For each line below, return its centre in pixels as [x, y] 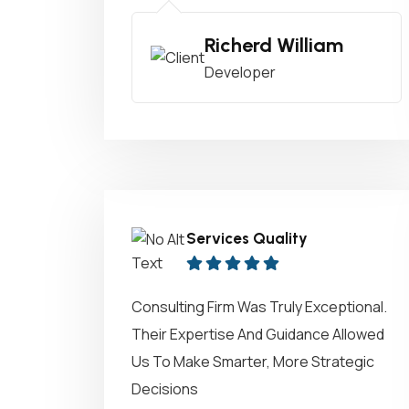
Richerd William [274, 45]
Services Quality [247, 238]
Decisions [165, 389]
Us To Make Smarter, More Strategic [253, 362]
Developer [240, 72]
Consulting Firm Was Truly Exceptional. [259, 307]
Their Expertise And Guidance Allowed [258, 334]
